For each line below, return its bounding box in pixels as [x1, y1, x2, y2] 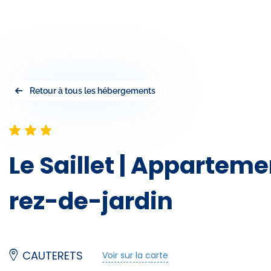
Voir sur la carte [102, 249, 168, 261]
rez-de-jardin [9, 184, 173, 218]
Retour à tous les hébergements [30, 86, 155, 96]
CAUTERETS [22, 248, 83, 264]
